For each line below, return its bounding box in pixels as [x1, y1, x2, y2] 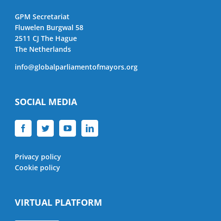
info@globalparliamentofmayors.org [15, 62, 138, 72]
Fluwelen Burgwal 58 [15, 22, 83, 32]
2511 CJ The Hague [15, 33, 77, 43]
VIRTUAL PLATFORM [15, 196, 102, 208]
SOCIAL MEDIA [15, 95, 77, 108]
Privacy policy [15, 151, 61, 161]
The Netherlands [15, 44, 71, 54]
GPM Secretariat [15, 11, 70, 21]
